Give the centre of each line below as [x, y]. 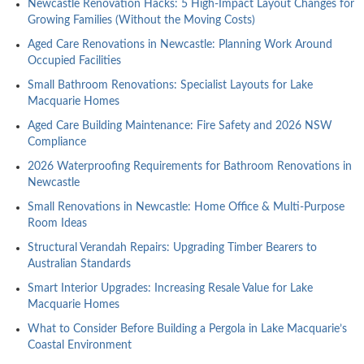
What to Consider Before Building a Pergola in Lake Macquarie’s [187, 329]
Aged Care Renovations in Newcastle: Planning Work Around [180, 44]
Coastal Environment [79, 345]
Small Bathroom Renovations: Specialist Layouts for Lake [170, 85]
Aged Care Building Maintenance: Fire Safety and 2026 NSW [180, 126]
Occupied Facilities [74, 61]
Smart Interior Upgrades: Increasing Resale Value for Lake [170, 288]
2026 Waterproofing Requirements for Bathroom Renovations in [189, 166]
